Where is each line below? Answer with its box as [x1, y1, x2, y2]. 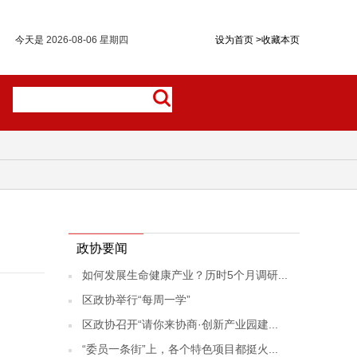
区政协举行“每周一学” [82, 293, 190, 306]
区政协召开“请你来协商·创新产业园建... [82, 318, 278, 331]
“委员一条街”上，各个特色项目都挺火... [82, 343, 278, 355]
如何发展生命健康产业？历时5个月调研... [82, 269, 288, 281]
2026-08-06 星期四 [46, 34, 128, 45]
